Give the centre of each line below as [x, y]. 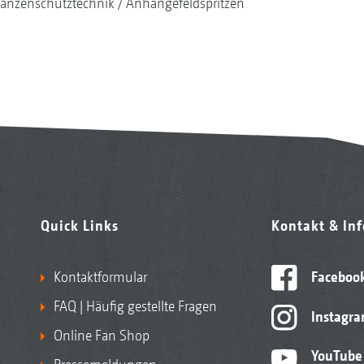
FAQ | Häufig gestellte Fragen [135, 305]
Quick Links [79, 225]
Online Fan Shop [101, 335]
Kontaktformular [100, 276]
